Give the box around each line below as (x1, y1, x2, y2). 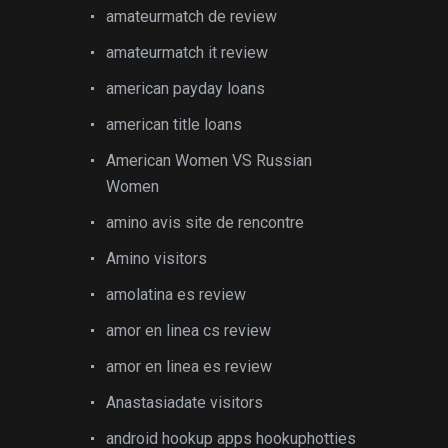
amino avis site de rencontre (106, 213, 304, 232)
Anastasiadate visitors (106, 393, 263, 412)
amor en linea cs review (106, 321, 271, 340)
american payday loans (106, 79, 265, 98)
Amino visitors (106, 249, 207, 268)
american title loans (106, 115, 242, 134)
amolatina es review (106, 285, 246, 304)
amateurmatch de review (106, 7, 277, 26)
